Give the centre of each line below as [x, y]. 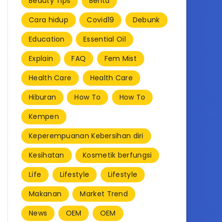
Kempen [44, 116]
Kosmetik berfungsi [117, 155]
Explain [41, 58]
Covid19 [101, 20]
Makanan [45, 194]
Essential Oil [105, 39]
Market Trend [104, 194]
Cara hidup [49, 20]
